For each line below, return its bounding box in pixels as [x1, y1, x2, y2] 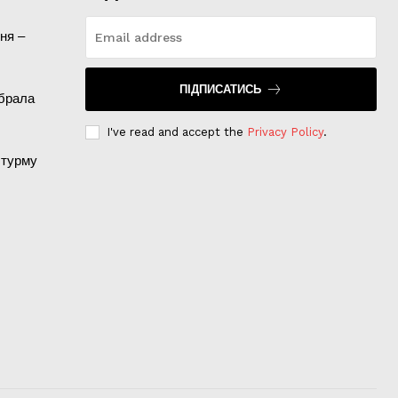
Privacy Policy [246, 125, 323, 139]
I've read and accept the [106, 125, 247, 139]
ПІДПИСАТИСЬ [179, 83, 261, 97]
